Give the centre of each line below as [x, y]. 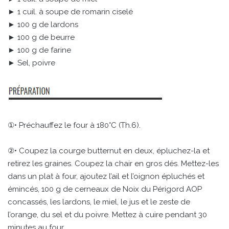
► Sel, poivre [31, 63]
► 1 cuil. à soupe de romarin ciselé [70, 12]
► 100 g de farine [39, 50]
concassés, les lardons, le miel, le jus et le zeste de [99, 202]
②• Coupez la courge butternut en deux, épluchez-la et [109, 151]
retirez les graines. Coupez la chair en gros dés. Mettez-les [113, 163]
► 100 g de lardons [43, 24]
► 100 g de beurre [41, 37]
